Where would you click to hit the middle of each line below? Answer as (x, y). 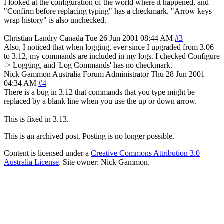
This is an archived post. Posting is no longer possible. (89, 136)
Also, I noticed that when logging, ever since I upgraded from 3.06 (109, 47)
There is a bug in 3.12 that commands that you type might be (99, 92)
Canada (71, 38)
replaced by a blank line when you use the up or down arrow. (100, 101)
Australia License (31, 162)
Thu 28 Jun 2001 (178, 74)
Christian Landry (31, 38)
